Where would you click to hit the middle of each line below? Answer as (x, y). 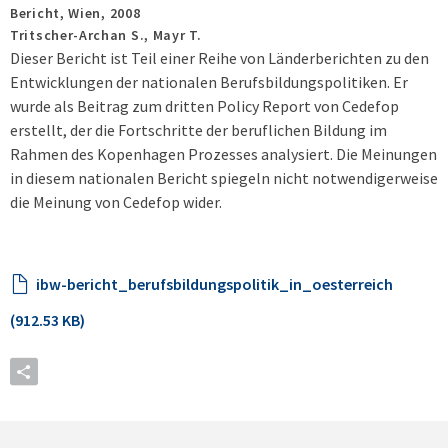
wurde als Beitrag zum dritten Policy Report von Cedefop (204, 106)
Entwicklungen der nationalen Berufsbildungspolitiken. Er (209, 82)
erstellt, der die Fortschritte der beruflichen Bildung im (198, 130)
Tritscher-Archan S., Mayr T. (106, 35)
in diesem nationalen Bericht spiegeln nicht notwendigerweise (224, 178)
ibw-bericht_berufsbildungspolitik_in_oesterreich (214, 284)
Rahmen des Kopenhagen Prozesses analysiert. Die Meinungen (223, 154)
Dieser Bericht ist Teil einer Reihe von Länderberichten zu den (219, 58)
